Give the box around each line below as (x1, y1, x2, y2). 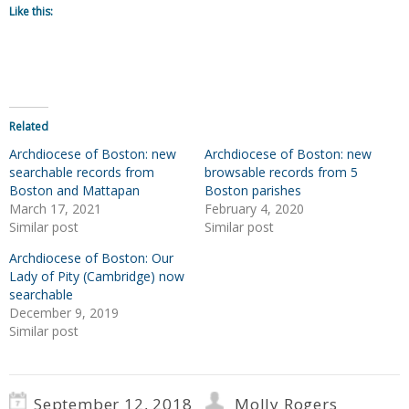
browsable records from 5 (204, 163, 358, 182)
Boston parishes (204, 182, 301, 200)
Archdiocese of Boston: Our (9, 249, 173, 267)
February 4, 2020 (204, 200, 304, 218)
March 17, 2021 (9, 200, 101, 218)
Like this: (9, 4, 53, 20)
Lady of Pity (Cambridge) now (9, 267, 184, 286)
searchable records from (9, 163, 154, 182)
